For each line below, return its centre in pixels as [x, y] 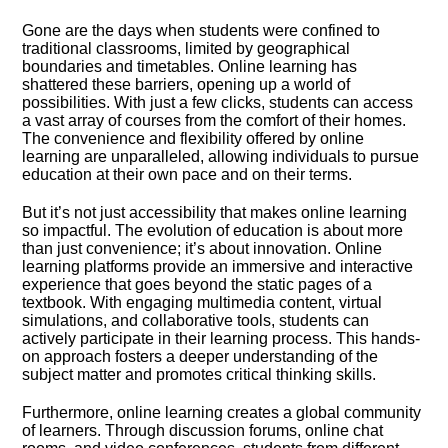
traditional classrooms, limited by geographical [186, 48]
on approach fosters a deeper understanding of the [200, 356]
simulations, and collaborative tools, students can [196, 320]
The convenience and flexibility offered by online [193, 138]
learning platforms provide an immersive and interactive [218, 266]
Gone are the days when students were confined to [201, 30]
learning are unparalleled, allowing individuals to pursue [221, 156]
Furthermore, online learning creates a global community [222, 412]
